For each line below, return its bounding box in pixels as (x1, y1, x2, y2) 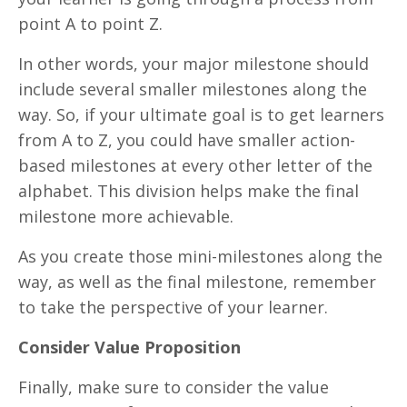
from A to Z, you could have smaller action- (18, 128, 355, 151)
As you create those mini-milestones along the (18, 244, 382, 267)
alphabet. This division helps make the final (18, 179, 359, 202)
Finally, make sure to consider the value (18, 375, 329, 398)
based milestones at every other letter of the (18, 154, 372, 176)
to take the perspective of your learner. (18, 295, 333, 318)
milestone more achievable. (18, 204, 238, 227)
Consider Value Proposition (18, 335, 241, 358)
